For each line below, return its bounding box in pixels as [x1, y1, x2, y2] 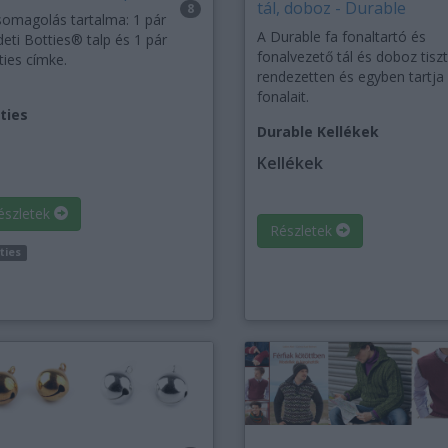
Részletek [269, 221, 336, 241]
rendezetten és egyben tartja [256, 67, 444, 87]
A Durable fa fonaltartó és [256, 27, 426, 47]
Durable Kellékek [256, 122, 379, 142]
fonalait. [256, 87, 309, 107]
